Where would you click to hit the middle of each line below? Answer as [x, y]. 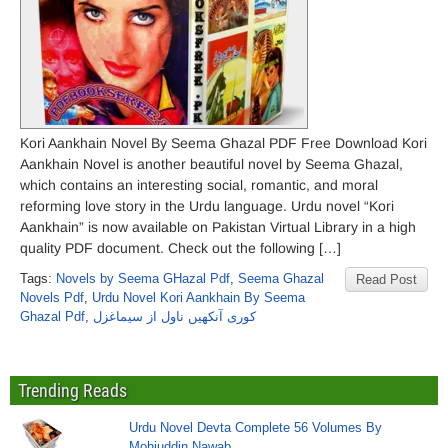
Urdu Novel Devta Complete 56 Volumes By [256, 427]
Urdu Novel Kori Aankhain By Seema [198, 297]
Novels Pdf [52, 297]
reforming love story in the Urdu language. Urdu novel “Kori [207, 206]
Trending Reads [72, 390]
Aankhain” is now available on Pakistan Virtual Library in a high [218, 227]
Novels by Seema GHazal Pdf [143, 278]
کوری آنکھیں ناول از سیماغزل [174, 316]
